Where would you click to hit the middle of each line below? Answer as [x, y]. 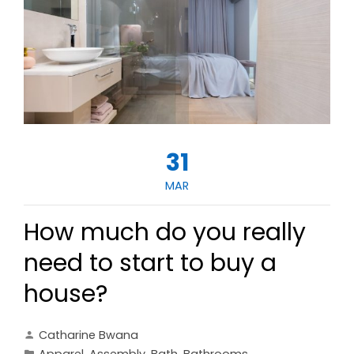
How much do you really [165, 232]
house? [66, 294]
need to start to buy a [150, 263]
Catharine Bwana [88, 335]
